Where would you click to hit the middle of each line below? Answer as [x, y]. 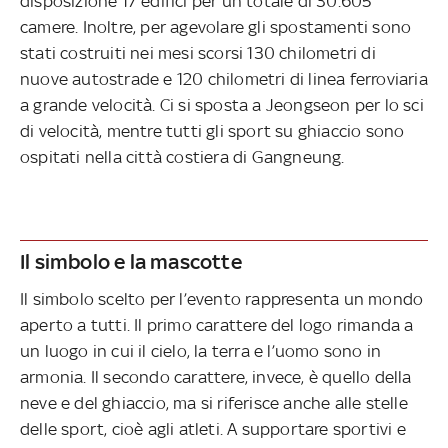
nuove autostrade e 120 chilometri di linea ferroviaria [224, 78]
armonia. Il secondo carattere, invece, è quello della [216, 376]
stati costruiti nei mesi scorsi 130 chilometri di [198, 52]
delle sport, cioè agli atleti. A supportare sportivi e [213, 428]
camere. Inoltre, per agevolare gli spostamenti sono [216, 26]
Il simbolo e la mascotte [131, 261]
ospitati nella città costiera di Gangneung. [182, 156]
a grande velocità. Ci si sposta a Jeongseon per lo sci [222, 104]
